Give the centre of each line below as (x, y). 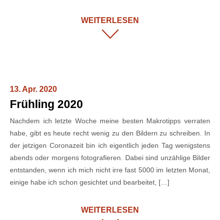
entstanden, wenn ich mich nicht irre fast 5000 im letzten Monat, (110, 170)
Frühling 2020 (46, 104)
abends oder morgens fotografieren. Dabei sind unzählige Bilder (110, 158)
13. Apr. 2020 (33, 89)
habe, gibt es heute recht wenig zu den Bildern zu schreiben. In (110, 133)
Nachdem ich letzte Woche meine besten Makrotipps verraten (110, 121)
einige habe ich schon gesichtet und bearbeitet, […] (90, 182)
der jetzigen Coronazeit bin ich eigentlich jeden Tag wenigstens (110, 145)
